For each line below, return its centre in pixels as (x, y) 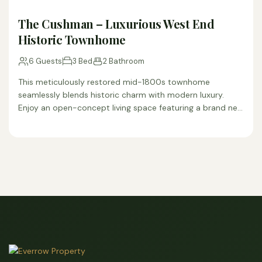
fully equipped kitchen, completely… (87, 120)
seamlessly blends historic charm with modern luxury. (121, 95)
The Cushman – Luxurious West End (116, 24)
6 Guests (45, 61)
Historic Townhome (72, 39)
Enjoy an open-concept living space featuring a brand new (131, 108)
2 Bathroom (124, 61)
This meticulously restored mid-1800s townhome (114, 82)
